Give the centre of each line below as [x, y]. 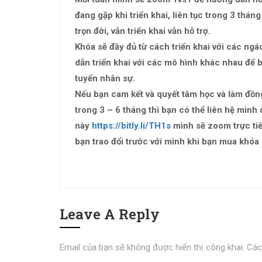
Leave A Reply [110, 214]
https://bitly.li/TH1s [131, 125]
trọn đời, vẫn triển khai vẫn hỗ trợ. [143, 31]
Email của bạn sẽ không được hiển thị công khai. [152, 247]
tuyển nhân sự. [105, 78]
